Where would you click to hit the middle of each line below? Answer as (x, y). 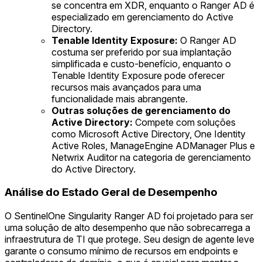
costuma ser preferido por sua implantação (142, 52)
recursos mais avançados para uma (126, 87)
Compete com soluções (184, 122)
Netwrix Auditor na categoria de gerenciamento (151, 157)
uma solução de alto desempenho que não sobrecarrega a (127, 227)
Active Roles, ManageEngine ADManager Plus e (153, 145)
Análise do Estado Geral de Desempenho (111, 192)
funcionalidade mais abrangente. (120, 99)
